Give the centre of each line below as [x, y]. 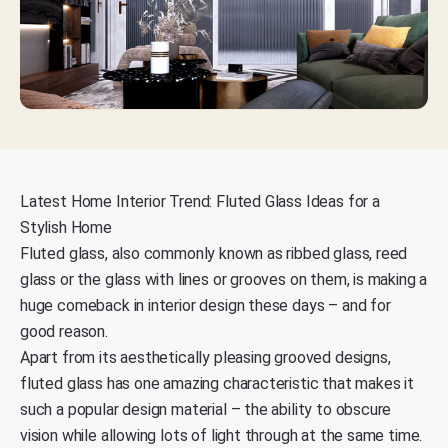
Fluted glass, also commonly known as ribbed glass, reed [214, 253]
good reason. [64, 331]
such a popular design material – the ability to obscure [206, 409]
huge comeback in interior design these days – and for [205, 305]
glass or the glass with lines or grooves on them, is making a [224, 279]
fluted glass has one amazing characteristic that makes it [217, 383]
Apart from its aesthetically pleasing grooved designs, [205, 357]
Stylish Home [66, 227]
